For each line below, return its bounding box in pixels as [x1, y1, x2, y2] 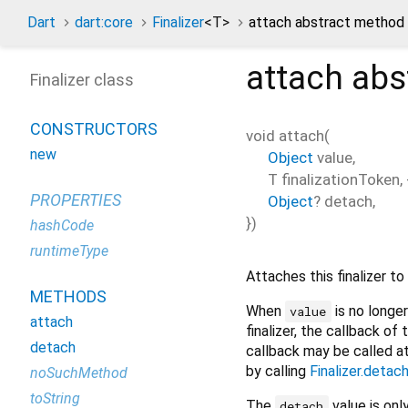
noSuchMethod [30, 364, 127, 382]
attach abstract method [249, 14, 404, 31]
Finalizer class [30, 70, 134, 89]
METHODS [30, 287, 107, 306]
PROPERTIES [30, 190, 121, 209]
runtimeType [30, 242, 108, 260]
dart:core [75, 14, 133, 31]
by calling [246, 362, 310, 380]
